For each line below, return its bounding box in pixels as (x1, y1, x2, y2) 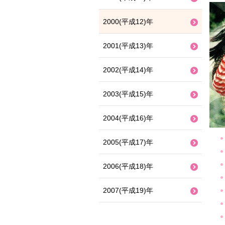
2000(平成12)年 (103, 18, 153, 26)
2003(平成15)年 (103, 90, 153, 98)
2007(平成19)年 (103, 186, 153, 194)
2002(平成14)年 (103, 66, 153, 74)
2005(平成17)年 (103, 138, 153, 146)
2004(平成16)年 (103, 114, 153, 122)
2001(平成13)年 (103, 42, 153, 50)
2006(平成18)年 (103, 162, 153, 170)
